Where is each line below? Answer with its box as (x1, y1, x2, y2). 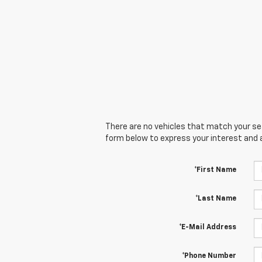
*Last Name (195, 195, 236, 202)
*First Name (194, 166, 236, 174)
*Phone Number (181, 252, 236, 260)
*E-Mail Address (178, 223, 236, 231)
